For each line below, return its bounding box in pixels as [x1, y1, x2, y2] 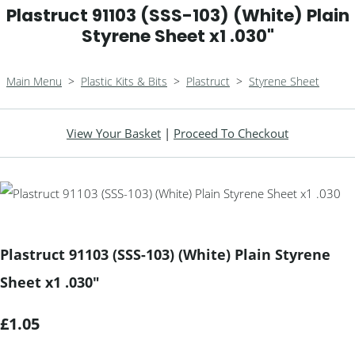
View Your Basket [67, 125, 161, 141]
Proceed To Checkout [174, 125, 288, 141]
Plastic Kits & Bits [81, 74, 167, 89]
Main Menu [6, 74, 62, 89]
